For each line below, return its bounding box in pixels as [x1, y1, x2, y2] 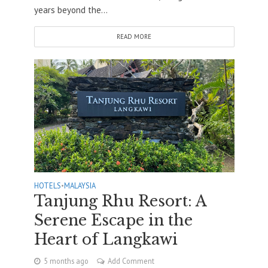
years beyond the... [33, 4, 108, 16]
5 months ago [43, 255, 89, 266]
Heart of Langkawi [33, 230, 178, 249]
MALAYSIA [63, 180, 96, 190]
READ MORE [117, 32, 151, 41]
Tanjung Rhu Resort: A [33, 191, 206, 211]
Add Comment [107, 255, 154, 266]
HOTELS [33, 180, 61, 190]
